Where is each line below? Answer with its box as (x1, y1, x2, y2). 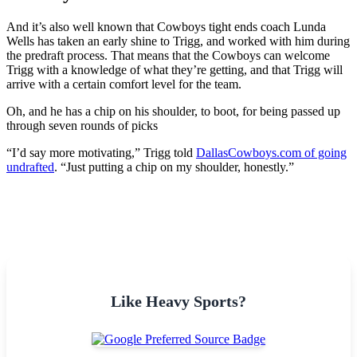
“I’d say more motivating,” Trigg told (6, 145, 196, 159)
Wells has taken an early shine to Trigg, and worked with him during (6, 33, 350, 48)
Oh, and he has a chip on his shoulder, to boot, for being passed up (6, 104, 340, 118)
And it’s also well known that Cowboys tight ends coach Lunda (6, 19, 326, 33)
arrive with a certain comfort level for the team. (6, 76, 241, 91)
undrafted (6, 159, 54, 174)
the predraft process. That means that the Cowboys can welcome (6, 48, 330, 62)
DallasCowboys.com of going (196, 145, 347, 159)
